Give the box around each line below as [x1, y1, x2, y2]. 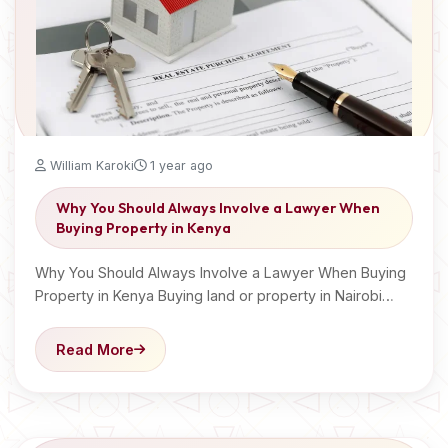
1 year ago [146, 158, 213, 173]
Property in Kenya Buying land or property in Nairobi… [35, 287, 394, 304]
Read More [56, 341, 134, 358]
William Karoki [46, 158, 134, 173]
